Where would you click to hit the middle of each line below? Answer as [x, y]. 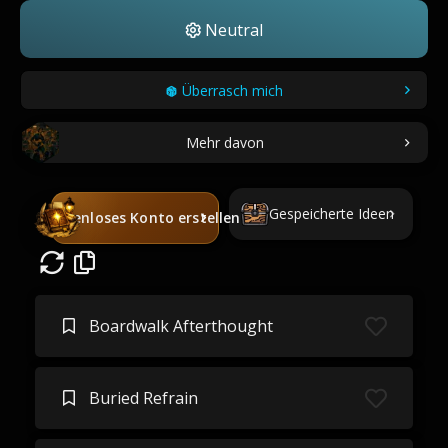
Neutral [232, 30]
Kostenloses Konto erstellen [140, 217]
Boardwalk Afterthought [180, 326]
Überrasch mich [232, 90]
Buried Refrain [143, 398]
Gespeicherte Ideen [331, 213]
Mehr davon [225, 142]
